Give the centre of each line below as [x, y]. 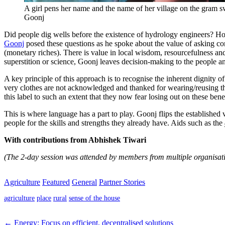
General [84, 182]
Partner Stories [122, 182]
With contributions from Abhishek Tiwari [75, 140]
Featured [56, 182]
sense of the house [94, 198]
